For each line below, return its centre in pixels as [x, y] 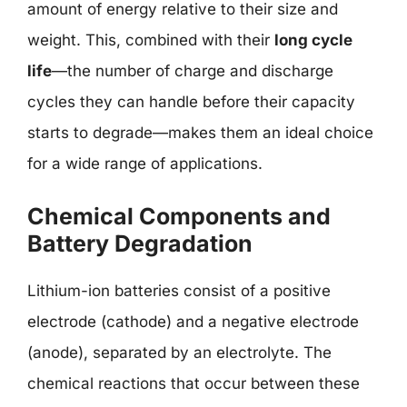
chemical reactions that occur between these [194, 383]
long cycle [313, 40]
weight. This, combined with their [151, 40]
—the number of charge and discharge [193, 71]
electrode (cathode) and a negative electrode [193, 321]
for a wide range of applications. [145, 164]
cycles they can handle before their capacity [191, 102]
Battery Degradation [140, 243]
